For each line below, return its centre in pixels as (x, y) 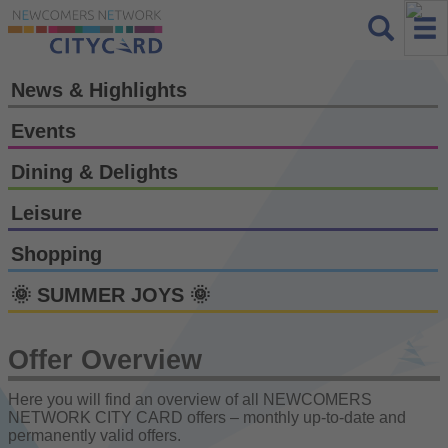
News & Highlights (99, 89)
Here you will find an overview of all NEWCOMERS (190, 399)
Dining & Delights (94, 171)
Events (43, 130)
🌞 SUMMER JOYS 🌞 (110, 294)
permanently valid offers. (94, 435)
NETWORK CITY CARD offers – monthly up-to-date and (207, 417)
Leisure (46, 212)
